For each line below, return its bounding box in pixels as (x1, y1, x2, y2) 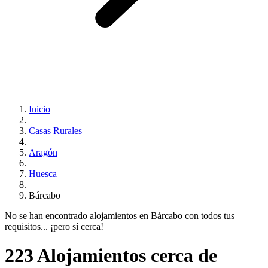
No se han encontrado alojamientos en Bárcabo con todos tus (5, 211, 234, 221)
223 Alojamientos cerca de (5, 245, 217, 267)
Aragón (29, 147, 57, 157)
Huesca (29, 169, 57, 179)
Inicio (29, 104, 50, 114)
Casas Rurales (29, 126, 82, 136)
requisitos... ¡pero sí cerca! (5, 221, 103, 232)
